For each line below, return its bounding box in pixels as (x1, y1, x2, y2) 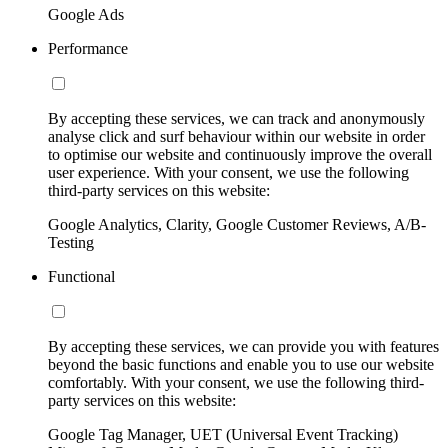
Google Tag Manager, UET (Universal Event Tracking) (48, 426, 398, 444)
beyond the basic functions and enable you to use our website (48, 356, 434, 374)
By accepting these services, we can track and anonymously (48, 110, 425, 128)
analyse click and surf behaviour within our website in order (48, 128, 425, 146)
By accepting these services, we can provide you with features (48, 338, 439, 356)
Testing (48, 234, 94, 252)
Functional (48, 268, 115, 286)
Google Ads (48, 6, 124, 24)
